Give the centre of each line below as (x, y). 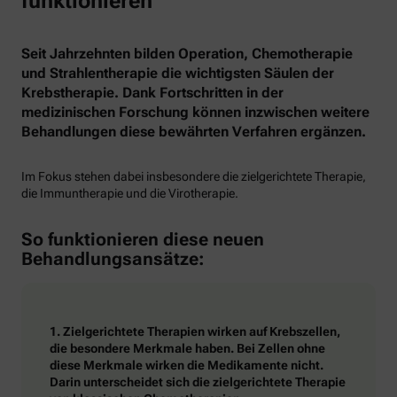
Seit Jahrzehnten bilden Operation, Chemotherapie (187, 54)
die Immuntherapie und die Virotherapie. (130, 194)
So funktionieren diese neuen (143, 239)
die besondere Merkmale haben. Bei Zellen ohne (187, 349)
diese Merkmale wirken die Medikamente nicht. (187, 366)
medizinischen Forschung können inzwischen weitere (195, 113)
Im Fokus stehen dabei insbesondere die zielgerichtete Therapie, (194, 177)
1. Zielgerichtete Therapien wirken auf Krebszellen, (195, 332)
